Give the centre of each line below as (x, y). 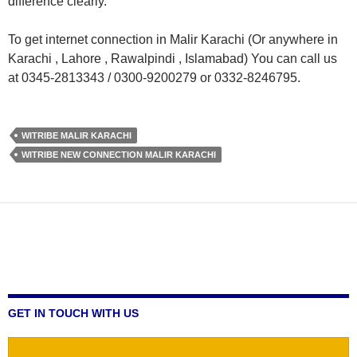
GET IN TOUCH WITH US (73, 313)
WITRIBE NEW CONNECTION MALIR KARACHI (119, 155)
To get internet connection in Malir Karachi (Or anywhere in (173, 39)
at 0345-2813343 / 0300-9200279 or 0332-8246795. (154, 78)
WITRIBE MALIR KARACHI (76, 135)
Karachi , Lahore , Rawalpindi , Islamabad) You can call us (173, 59)
